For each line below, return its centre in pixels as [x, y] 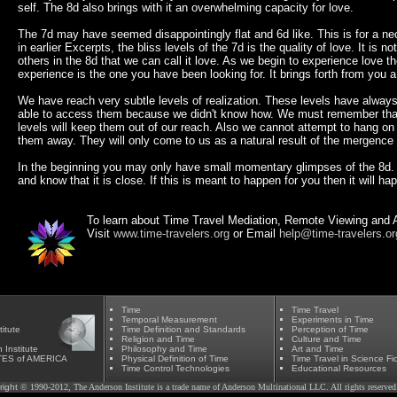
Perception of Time [330, 329]
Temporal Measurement [169, 319]
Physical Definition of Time [175, 358]
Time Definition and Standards [183, 329]
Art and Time [318, 348]
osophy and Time [172, 348]
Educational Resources [339, 368]
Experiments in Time [333, 319]
